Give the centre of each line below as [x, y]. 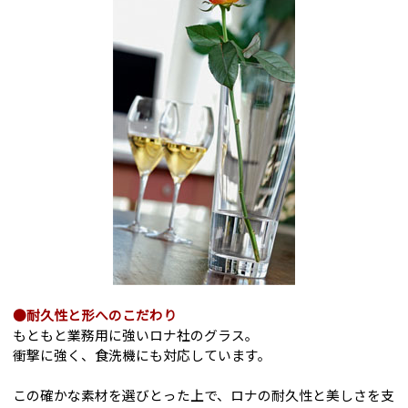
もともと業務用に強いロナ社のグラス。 [136, 335]
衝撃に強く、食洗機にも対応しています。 [143, 355]
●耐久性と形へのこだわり [95, 315]
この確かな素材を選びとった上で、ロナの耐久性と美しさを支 [204, 395]
